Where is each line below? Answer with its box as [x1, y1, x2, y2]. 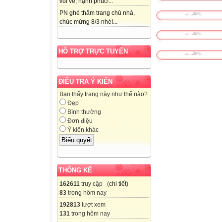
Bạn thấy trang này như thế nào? [59, 91, 148, 98]
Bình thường [66, 109, 101, 116]
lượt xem [80, 201, 106, 208]
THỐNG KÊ [58, 166, 92, 174]
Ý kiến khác [66, 126, 99, 134]
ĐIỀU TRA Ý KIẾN [58, 78, 112, 86]
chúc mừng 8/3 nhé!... [59, 18, 117, 26]
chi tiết [109, 180, 126, 187]
